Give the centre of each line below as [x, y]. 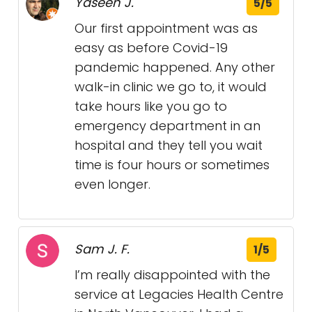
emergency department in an [167, 126]
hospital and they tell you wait [169, 146]
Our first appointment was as [166, 29]
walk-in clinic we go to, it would [171, 87]
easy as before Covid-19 [151, 48]
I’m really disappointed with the [172, 275]
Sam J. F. [102, 249]
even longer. [112, 185]
